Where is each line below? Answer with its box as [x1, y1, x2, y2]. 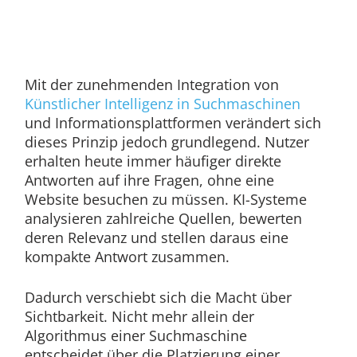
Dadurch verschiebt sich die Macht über [24, 288, 292, 308]
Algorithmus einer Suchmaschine [24, 326, 247, 346]
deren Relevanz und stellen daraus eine [24, 228, 288, 248]
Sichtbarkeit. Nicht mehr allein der [24, 307, 254, 327]
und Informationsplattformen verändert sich [24, 113, 321, 133]
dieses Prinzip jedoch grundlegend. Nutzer [24, 132, 309, 152]
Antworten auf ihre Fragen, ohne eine [24, 171, 274, 190]
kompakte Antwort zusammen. [24, 247, 229, 267]
